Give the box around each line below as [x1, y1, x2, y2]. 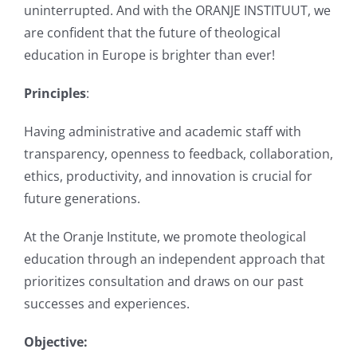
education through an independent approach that [24, 250, 325, 268]
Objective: [24, 333, 88, 351]
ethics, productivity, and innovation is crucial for [24, 167, 312, 185]
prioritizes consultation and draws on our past [24, 273, 304, 290]
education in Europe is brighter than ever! [24, 46, 275, 64]
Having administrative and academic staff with [24, 123, 301, 140]
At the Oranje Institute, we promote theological [24, 228, 306, 245]
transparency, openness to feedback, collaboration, [24, 145, 333, 163]
